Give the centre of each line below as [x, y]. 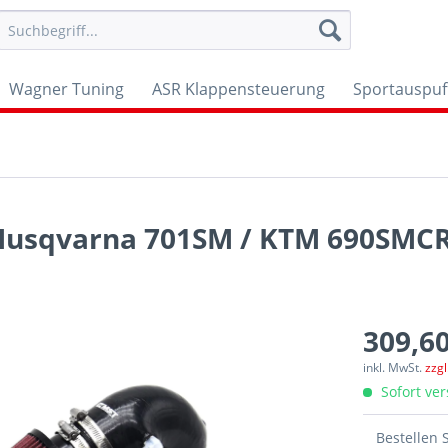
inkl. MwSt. [394, 367]
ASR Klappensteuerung [238, 89]
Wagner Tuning [66, 89]
